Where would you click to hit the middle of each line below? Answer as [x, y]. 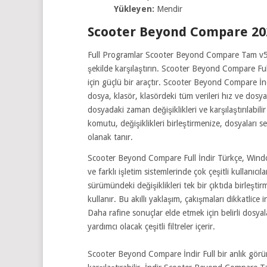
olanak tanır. [110, 137]
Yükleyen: [136, 9]
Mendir [170, 9]
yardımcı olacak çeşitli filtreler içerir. [151, 226]
